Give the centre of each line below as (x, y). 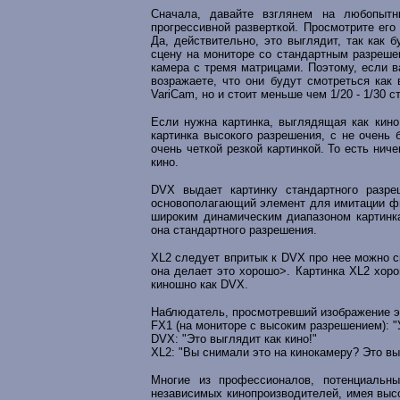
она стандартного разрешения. (234, 230)
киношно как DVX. (200, 284)
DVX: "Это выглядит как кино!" (234, 339)
